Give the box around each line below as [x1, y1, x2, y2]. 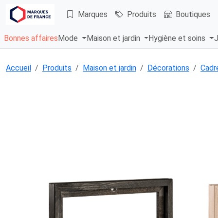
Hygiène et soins [148, 34, 208, 43]
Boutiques [176, 9, 210, 19]
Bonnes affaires [4, 34, 58, 43]
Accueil [6, 63, 31, 73]
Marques [78, 9, 108, 19]
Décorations [147, 63, 189, 73]
